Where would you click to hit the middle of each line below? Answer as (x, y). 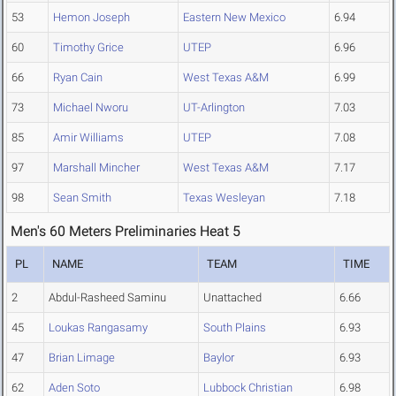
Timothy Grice (88, 48)
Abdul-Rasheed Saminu (107, 298)
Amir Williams (88, 138)
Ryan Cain (78, 78)
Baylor (219, 358)
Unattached (232, 298)
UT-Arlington (214, 108)
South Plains (235, 328)
